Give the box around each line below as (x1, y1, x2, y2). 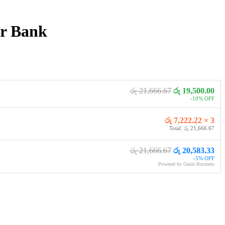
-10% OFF (190, 95, 214, 102)
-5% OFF (193, 155, 214, 162)
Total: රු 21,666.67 (169, 125, 214, 132)
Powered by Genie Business (158, 161, 214, 167)
